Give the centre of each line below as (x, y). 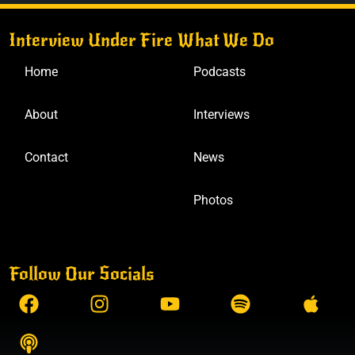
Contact (47, 158)
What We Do (226, 40)
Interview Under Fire (91, 40)
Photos (213, 200)
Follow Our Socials (82, 273)
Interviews (221, 115)
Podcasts (219, 72)
